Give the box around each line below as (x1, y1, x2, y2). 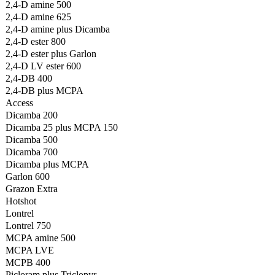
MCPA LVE (6, 245, 54, 255)
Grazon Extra (6, 184, 58, 194)
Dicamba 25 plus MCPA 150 (6, 122, 118, 133)
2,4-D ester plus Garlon (6, 48, 96, 59)
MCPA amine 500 (6, 233, 76, 243)
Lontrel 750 (6, 220, 51, 231)
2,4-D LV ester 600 (6, 61, 81, 71)
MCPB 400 (6, 257, 50, 268)
